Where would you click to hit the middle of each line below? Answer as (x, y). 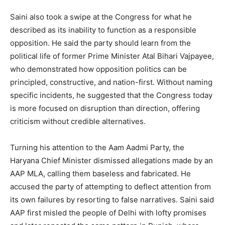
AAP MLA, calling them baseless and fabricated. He (100, 174)
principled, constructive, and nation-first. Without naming (111, 82)
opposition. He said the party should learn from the (100, 43)
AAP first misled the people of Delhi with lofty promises (108, 213)
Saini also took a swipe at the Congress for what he (101, 17)
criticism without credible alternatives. (78, 122)
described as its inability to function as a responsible (103, 30)
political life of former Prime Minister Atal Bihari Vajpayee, (112, 56)
